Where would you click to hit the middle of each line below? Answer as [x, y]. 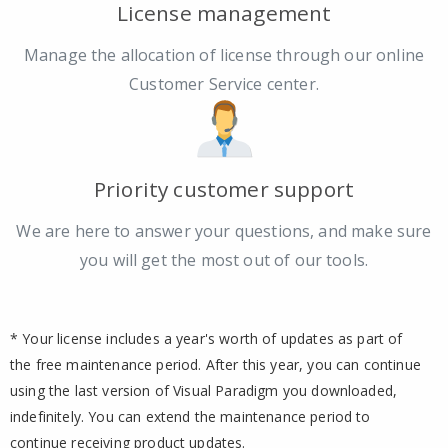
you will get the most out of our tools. [224, 259]
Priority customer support [224, 189]
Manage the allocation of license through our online [224, 55]
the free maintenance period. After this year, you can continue [215, 364]
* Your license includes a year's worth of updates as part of [206, 338]
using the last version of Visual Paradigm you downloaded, [204, 390]
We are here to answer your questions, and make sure [224, 230]
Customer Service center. [224, 84]
